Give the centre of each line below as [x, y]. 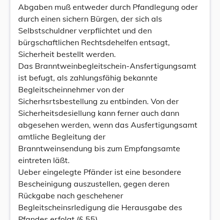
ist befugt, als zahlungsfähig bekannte [88, 78]
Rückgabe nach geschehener [71, 195]
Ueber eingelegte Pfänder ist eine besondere [100, 172]
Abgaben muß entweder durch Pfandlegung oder [108, 7]
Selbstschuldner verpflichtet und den [85, 30]
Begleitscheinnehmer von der [71, 89]
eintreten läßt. [44, 160]
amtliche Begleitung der [62, 137]
